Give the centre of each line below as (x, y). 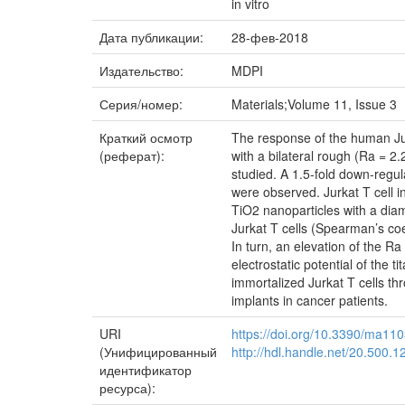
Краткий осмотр (146, 137)
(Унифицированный (158, 352)
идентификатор (146, 370)
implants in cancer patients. (310, 300)
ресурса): (129, 388)
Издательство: (143, 71)
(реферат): (134, 155)
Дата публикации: (153, 37)
